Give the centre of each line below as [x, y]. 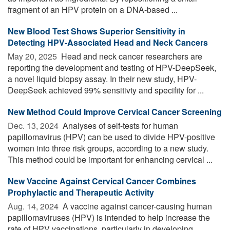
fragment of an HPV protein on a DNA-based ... [93, 9]
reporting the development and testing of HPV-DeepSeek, [112, 67]
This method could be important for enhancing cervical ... [110, 159]
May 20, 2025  [33, 56]
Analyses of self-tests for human [119, 125]
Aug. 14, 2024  [34, 206]
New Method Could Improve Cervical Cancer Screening [115, 111]
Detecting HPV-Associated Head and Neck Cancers [108, 42]
